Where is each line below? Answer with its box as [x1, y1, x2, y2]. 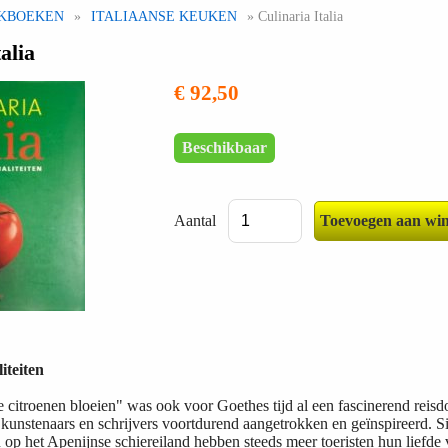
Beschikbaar [181, 139, 267, 157]
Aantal [173, 212, 216, 230]
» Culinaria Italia [243, 8, 343, 25]
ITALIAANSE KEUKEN [91, 8, 237, 25]
